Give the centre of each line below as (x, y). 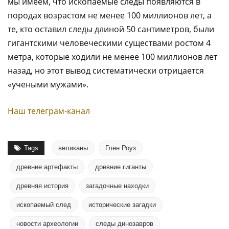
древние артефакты (47, 167)
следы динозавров (124, 223)
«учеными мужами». (48, 84)
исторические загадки (122, 204)
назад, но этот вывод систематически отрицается (106, 70)
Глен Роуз (121, 148)
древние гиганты (121, 167)
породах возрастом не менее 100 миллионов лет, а (110, 15)
